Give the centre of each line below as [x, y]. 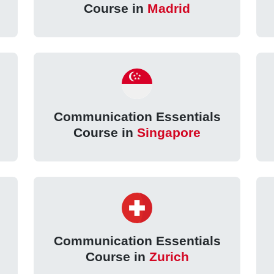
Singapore [169, 133]
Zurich [169, 256]
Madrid [169, 9]
